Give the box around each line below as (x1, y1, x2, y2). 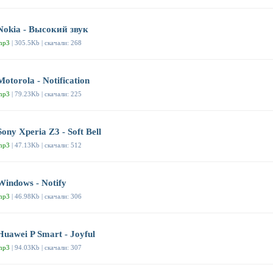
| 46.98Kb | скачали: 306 (10, 193, 82, 200)
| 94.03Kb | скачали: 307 (10, 244, 82, 252)
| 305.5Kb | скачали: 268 (10, 39, 82, 47)
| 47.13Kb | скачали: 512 (10, 141, 82, 149)
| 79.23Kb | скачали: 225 (10, 90, 82, 98)
